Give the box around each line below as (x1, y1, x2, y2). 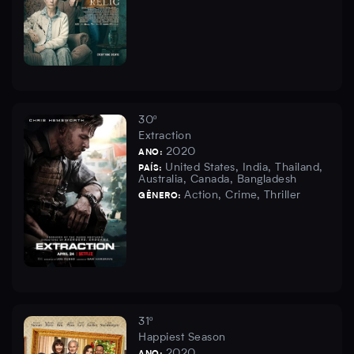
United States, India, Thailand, (165, 162, 323, 174)
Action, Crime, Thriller (184, 190, 301, 201)
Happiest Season (138, 332, 226, 344)
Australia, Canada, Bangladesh (138, 174, 297, 186)
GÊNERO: (138, 192, 184, 201)
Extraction (138, 130, 191, 142)
